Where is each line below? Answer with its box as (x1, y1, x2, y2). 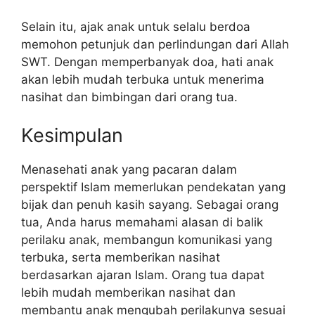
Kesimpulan (21, 123, 123, 147)
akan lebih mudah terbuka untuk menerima (21, 72, 264, 87)
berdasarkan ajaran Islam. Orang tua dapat (21, 267, 264, 282)
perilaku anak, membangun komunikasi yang (21, 232, 272, 247)
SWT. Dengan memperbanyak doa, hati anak (21, 55, 274, 70)
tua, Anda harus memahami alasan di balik (21, 214, 263, 229)
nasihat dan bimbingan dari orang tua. (21, 90, 238, 105)
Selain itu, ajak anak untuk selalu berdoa (21, 20, 250, 34)
